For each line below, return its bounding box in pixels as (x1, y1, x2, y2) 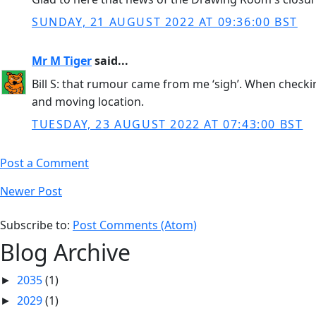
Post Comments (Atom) (73, 217, 197, 233)
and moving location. (32, 94, 144, 109)
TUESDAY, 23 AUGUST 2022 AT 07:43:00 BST (32, 116, 303, 132)
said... (92, 53, 128, 68)
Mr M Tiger (32, 53, 92, 68)
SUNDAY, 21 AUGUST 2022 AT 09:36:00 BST (32, 14, 298, 30)
